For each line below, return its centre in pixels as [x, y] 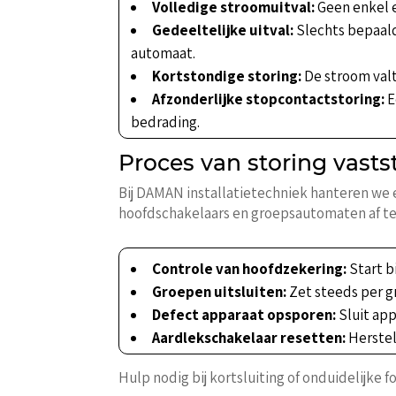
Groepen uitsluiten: [220, 291]
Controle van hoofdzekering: [250, 268]
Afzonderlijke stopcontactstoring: [269, 99]
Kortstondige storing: [227, 76]
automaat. [164, 53]
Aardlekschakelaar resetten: [249, 337]
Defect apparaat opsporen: [244, 314]
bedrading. [166, 122]
